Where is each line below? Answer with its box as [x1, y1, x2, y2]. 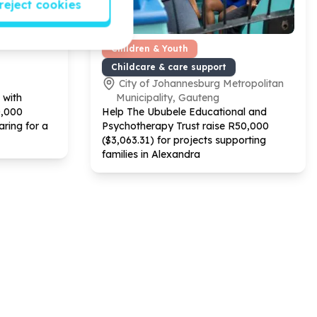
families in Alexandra [102, 147, 200, 161]
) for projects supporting [150, 133, 266, 146]
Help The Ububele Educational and [102, 105, 267, 118]
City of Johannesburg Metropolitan [119, 76, 284, 90]
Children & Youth [111, 42, 188, 54]
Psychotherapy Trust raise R [102, 119, 235, 132]
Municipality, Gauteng [116, 91, 219, 104]
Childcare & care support [111, 61, 226, 72]
